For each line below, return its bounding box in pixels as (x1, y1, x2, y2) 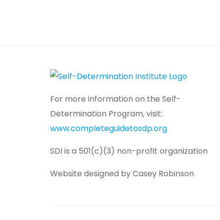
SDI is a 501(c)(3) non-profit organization (50, 145, 208, 157)
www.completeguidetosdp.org (50, 123, 167, 134)
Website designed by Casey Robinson (50, 168, 194, 179)
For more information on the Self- (50, 93, 181, 105)
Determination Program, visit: (50, 108, 163, 119)
